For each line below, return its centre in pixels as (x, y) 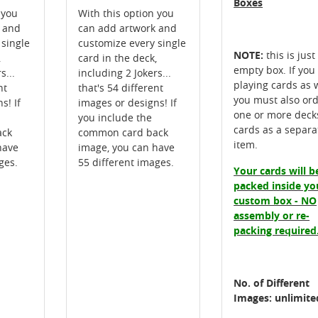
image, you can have (126, 147)
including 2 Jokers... (124, 72)
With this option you (126, 13)
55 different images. (126, 162)
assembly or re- (272, 216)
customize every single (132, 43)
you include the (115, 117)
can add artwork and (127, 28)
